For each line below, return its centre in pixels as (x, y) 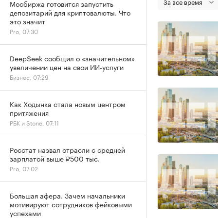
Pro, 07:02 (24, 168)
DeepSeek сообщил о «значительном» (72, 58)
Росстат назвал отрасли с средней (67, 149)
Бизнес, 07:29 (29, 77)
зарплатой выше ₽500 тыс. (55, 158)
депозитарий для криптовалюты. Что (70, 12)
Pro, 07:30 (24, 31)
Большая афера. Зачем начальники (67, 195)
